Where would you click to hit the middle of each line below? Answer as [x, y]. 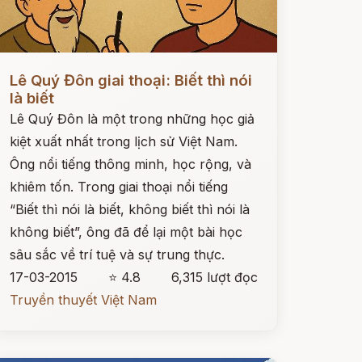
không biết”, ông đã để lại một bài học [126, 232]
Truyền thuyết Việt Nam [83, 300]
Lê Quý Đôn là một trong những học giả [132, 119]
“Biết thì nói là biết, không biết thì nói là [129, 209]
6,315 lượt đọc [214, 277]
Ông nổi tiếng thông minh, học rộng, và [130, 164]
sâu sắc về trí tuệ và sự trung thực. [117, 255]
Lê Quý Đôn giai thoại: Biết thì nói [130, 80]
